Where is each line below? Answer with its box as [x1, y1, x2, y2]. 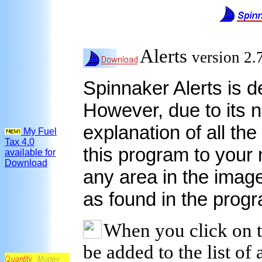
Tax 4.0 [5, 137, 35, 147]
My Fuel [21, 126, 57, 136]
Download [5, 158, 47, 168]
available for [5, 147, 56, 157]
